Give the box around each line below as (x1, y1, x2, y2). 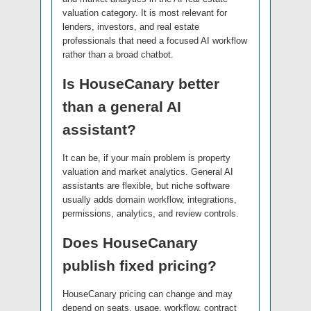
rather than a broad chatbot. (62, 49, 174, 60)
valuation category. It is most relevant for (62, 7, 227, 18)
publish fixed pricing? (62, 257, 217, 274)
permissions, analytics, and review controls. (62, 208, 239, 219)
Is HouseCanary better (62, 75, 219, 92)
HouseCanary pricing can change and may (62, 288, 233, 299)
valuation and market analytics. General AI (62, 166, 233, 177)
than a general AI (62, 98, 181, 115)
